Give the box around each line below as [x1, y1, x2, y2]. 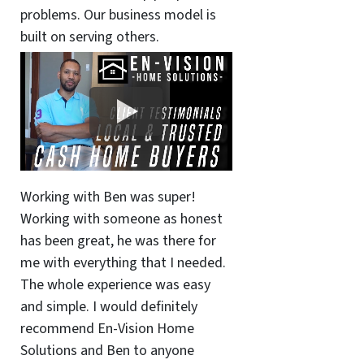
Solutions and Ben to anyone [19, 340, 194, 361]
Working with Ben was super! [19, 186, 196, 207]
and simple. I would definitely [19, 296, 197, 317]
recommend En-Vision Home [19, 318, 194, 339]
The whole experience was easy [19, 274, 210, 295]
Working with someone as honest [19, 208, 223, 229]
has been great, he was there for [19, 230, 216, 251]
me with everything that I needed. [19, 252, 226, 273]
